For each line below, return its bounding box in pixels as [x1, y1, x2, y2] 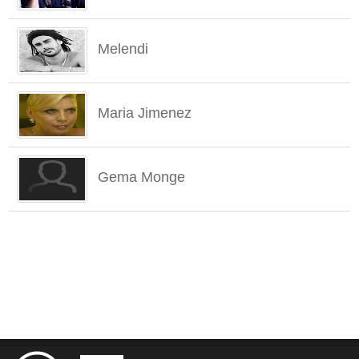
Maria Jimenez [98, 105, 192, 121]
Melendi [98, 41, 149, 57]
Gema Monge [98, 169, 186, 185]
